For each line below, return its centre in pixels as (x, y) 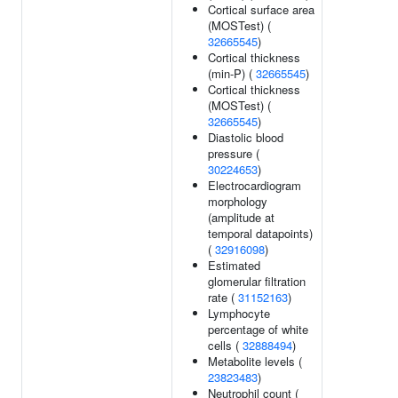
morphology (238, 201)
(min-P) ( (232, 73)
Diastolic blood (246, 137)
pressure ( (234, 153)
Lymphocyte (239, 313)
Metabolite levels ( (255, 361)
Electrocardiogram (255, 185)
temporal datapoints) (260, 233)
